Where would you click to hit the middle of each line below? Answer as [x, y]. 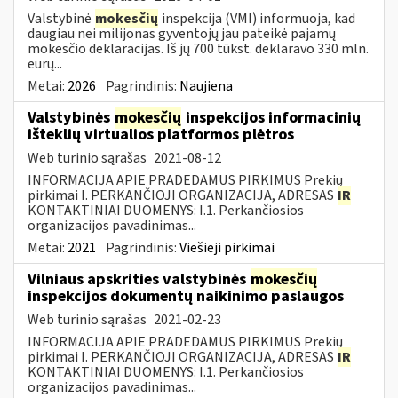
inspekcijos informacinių [271, 117]
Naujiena [206, 86]
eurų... [45, 64]
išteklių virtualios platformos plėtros [161, 134]
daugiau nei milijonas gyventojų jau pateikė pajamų [182, 33]
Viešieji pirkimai [227, 247]
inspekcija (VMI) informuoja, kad [257, 18]
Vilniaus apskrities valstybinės [139, 279]
